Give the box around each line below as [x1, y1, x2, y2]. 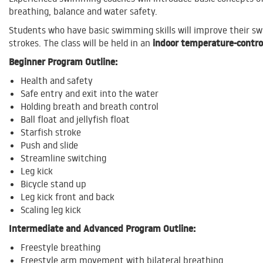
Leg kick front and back [21, 191, 114, 203]
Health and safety [21, 75, 93, 87]
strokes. [9, 37, 43, 49]
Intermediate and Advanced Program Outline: [9, 222, 195, 235]
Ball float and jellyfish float [21, 113, 130, 126]
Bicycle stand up [21, 178, 86, 190]
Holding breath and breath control [21, 100, 159, 113]
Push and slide [21, 139, 78, 151]
